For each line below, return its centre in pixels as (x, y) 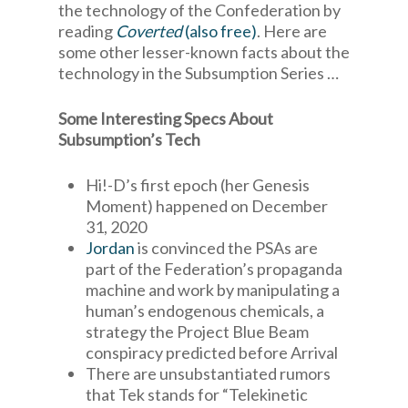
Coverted (149, 31)
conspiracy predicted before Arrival (212, 352)
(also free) (219, 31)
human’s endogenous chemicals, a (205, 311)
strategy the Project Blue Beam (197, 331)
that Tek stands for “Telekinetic (197, 394)
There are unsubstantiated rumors (208, 373)
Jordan (110, 248)
